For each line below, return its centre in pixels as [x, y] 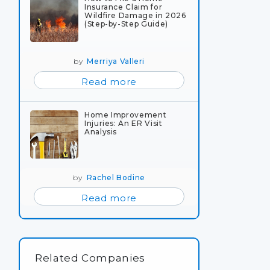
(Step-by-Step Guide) [126, 24]
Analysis [101, 131]
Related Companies [90, 258]
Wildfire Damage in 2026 [135, 15]
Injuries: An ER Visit [124, 123]
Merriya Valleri [116, 61]
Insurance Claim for [124, 7]
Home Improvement [126, 115]
